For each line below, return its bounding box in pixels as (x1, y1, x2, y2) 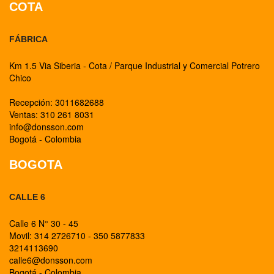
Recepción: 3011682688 (9, 96, 104, 108)
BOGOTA (9, 158, 62, 171)
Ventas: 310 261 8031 (9, 108, 94, 120)
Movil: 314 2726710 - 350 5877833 (9, 229, 145, 242)
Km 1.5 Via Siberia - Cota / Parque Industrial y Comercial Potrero (9, 59, 260, 72)
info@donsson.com (9, 120, 84, 133)
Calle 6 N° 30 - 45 (9, 217, 78, 229)
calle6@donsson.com (9, 254, 92, 266)
